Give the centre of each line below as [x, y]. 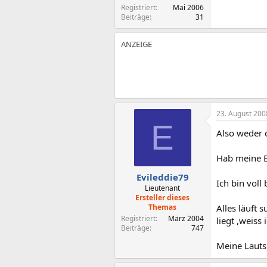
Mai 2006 [188, 7]
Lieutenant [162, 188]
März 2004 [186, 218]
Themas [162, 207]
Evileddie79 [162, 177]
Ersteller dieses [162, 197]
